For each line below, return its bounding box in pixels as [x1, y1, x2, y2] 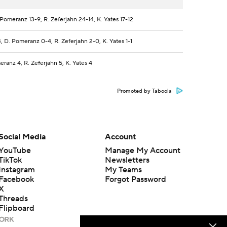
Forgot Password [104, 174, 166, 184]
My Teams [104, 165, 142, 175]
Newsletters [104, 155, 149, 165]
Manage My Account [104, 145, 180, 156]
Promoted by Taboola [117, 88, 172, 95]
